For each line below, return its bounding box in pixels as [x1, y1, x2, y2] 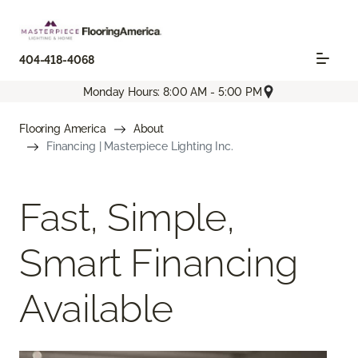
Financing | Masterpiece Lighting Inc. [46, 140, 233, 153]
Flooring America [19, 122, 106, 136]
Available [19, 286, 173, 332]
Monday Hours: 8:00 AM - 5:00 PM [83, 85, 262, 98]
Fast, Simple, [19, 195, 235, 241]
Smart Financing [19, 241, 298, 286]
